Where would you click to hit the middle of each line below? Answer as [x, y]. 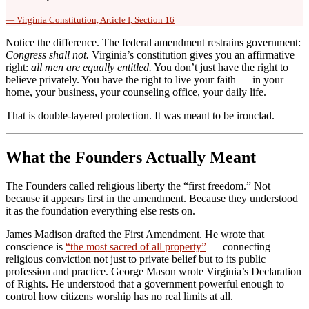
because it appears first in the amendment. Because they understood [152, 199]
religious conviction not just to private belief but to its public [136, 259]
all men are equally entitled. [91, 67]
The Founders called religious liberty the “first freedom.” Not [138, 186]
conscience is [36, 247]
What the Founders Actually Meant [131, 157]
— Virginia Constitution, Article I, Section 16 [90, 19]
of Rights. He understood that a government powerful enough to [145, 284]
